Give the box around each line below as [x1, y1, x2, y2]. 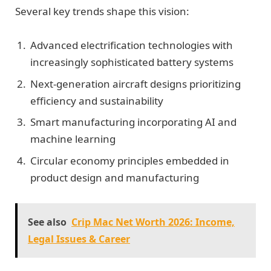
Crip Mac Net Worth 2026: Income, [71, 215, 235, 229]
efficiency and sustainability [30, 93, 163, 108]
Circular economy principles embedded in [30, 153, 229, 168]
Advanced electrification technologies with [30, 38, 233, 53]
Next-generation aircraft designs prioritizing [30, 76, 241, 91]
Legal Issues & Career [28, 232, 130, 246]
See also [28, 215, 67, 229]
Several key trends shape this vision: [15, 4, 189, 19]
